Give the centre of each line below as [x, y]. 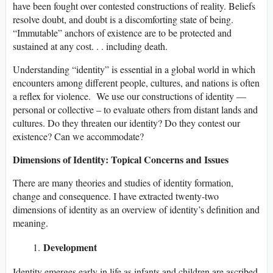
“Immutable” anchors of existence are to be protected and [122, 33]
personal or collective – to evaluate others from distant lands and [135, 110]
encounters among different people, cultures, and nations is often [136, 83]
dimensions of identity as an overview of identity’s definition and [136, 210]
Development [70, 247]
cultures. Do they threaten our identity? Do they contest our [126, 123]
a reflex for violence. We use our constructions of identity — [129, 96]
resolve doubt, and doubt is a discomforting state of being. [123, 19]
